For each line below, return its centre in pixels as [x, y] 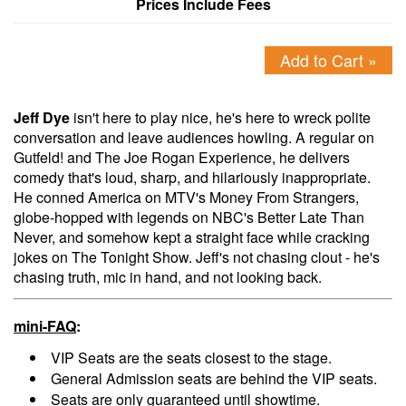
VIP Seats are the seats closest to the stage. [191, 358]
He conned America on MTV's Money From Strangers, [186, 198]
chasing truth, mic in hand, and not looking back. [168, 277]
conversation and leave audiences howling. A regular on [194, 138]
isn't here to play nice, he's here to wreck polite [220, 118]
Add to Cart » [329, 59]
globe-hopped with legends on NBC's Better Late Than [189, 217]
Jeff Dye [42, 118]
